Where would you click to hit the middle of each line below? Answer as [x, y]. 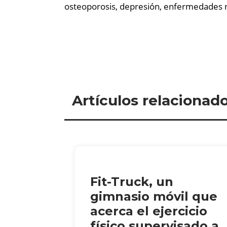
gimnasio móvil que [154, 197]
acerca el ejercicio [149, 211]
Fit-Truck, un [132, 182]
